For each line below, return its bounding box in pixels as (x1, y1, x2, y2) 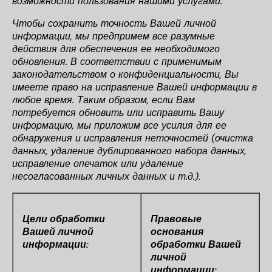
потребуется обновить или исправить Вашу (12, 106, 224, 119)
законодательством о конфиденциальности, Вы (12, 68, 239, 81)
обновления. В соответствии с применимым (12, 55, 222, 68)
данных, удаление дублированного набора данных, (12, 144, 246, 157)
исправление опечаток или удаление (12, 157, 183, 170)
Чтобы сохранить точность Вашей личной (12, 17, 216, 30)
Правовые (151, 212, 202, 225)
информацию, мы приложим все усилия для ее (12, 119, 226, 132)
